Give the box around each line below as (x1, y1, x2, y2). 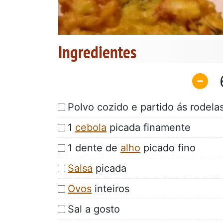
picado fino (140, 141, 196, 154)
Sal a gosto (68, 203, 120, 215)
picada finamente (107, 121, 191, 133)
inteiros (92, 182, 129, 195)
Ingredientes (58, 40, 136, 64)
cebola (75, 121, 107, 133)
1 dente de (68, 141, 120, 154)
